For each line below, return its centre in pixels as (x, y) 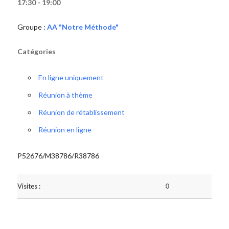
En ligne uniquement (71, 77)
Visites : (29, 186)
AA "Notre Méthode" (83, 27)
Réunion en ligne (65, 130)
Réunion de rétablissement (81, 112)
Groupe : (32, 27)
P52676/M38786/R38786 (58, 156)
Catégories (36, 51)
